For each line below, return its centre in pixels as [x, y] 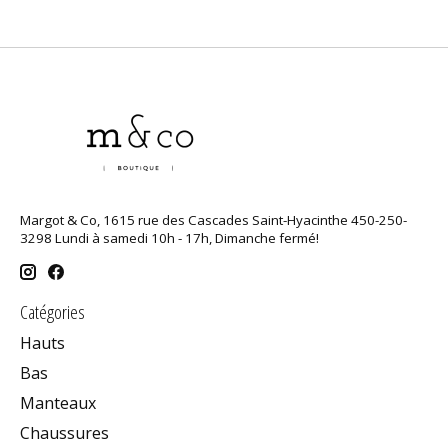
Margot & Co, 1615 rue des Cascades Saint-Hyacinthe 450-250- [213, 220]
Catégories [52, 311]
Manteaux [58, 403]
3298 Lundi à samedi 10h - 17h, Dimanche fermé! [169, 238]
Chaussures [64, 433]
